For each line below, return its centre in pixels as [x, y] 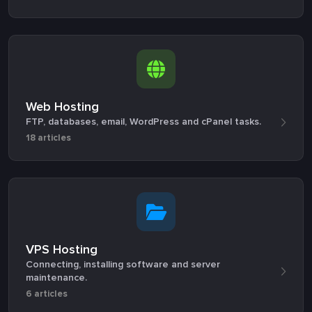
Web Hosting [62, 107]
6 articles [47, 294]
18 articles [48, 138]
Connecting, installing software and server [123, 264]
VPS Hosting [62, 249]
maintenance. [56, 278]
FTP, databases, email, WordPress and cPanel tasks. [143, 122]
